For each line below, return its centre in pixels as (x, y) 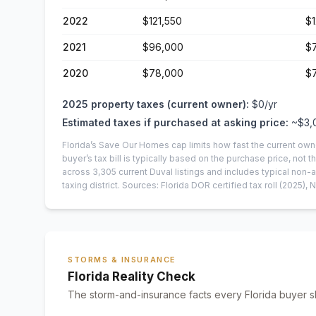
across (77, 172)
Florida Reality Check (132, 276)
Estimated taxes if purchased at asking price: (175, 122)
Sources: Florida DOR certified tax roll (200, 185)
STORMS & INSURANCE (122, 260)
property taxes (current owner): (170, 104)
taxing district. (91, 185)
